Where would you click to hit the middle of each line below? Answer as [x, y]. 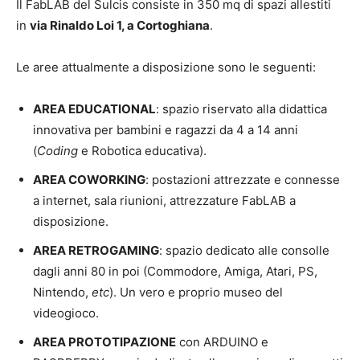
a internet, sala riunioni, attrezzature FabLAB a [164, 200]
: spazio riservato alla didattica [241, 108]
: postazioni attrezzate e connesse [243, 179]
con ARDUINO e [222, 342]
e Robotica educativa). [142, 150]
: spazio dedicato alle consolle [244, 250]
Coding [57, 150]
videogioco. [66, 313]
